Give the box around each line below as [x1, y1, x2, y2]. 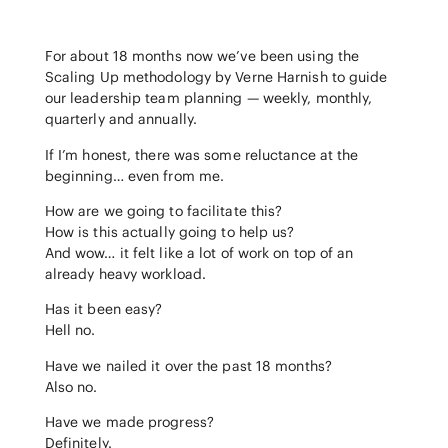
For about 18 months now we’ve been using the [44, 47, 360, 66]
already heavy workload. [44, 265, 207, 284]
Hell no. [44, 321, 96, 340]
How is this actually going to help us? [44, 223, 295, 242]
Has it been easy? [44, 300, 163, 319]
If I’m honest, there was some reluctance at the [44, 145, 359, 164]
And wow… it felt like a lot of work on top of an [44, 244, 354, 263]
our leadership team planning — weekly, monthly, [44, 89, 373, 108]
